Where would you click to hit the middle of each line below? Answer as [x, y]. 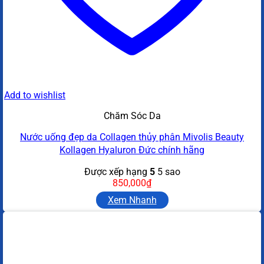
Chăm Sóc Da [132, 115]
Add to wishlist [35, 95]
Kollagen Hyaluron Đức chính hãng [132, 150]
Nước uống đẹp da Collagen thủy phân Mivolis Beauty [132, 137]
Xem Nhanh [132, 200]
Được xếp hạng [117, 171]
